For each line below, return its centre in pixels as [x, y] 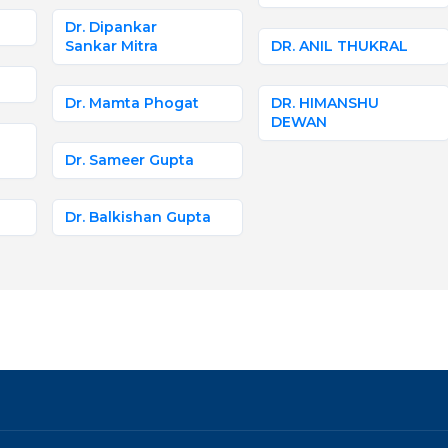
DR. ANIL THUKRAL [340, 46]
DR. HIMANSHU [325, 103]
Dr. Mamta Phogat [132, 103]
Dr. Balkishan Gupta [138, 217]
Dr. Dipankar [111, 27]
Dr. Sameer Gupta [129, 160]
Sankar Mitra [111, 46]
